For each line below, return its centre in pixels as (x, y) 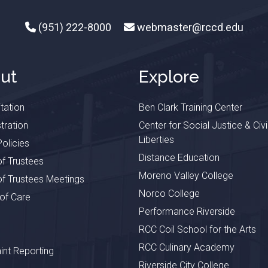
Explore (169, 77)
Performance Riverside (187, 211)
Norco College (169, 193)
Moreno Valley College (186, 175)
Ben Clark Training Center (190, 107)
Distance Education (179, 157)
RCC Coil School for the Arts (197, 229)
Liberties (156, 139)
